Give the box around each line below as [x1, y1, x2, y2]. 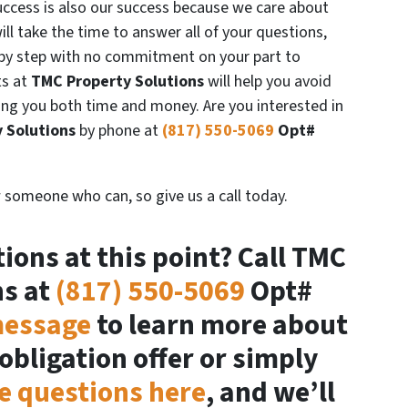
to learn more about [91, 305, 348, 347]
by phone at [76, 119, 162, 143]
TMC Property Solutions [27, 70, 204, 94]
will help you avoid [204, 70, 331, 94]
